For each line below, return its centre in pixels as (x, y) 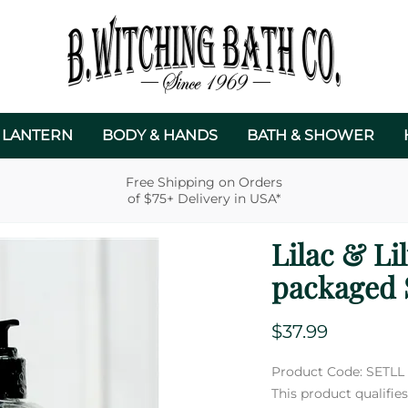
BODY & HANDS (159, 136)
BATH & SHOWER (310, 136)
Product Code (316, 371)
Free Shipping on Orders (204, 183)
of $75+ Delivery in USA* (204, 199)
